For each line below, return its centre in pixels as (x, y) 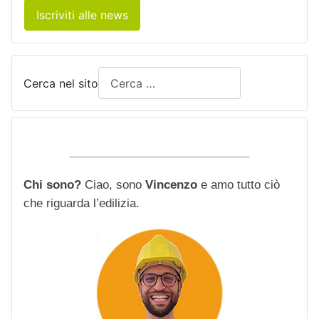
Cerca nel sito (61, 83)
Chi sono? (54, 185)
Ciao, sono (115, 185)
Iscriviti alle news (82, 15)
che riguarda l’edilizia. (82, 204)
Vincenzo (171, 185)
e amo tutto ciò (239, 185)
